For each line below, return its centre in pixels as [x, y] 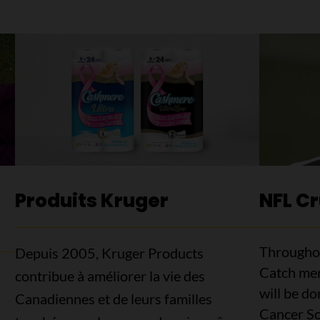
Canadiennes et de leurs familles [114, 298]
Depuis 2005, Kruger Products [110, 252]
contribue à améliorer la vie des [110, 275]
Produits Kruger [92, 200]
